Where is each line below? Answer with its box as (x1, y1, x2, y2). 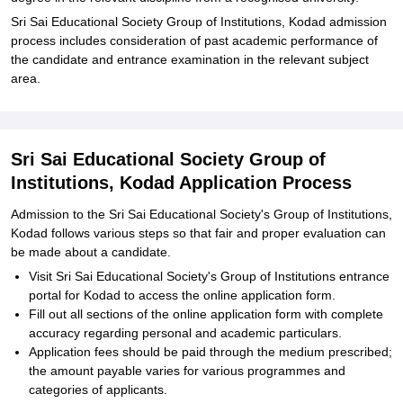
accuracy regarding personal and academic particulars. (29, 326, 342, 340)
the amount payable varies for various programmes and (29, 363, 345, 378)
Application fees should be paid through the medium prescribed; (29, 345, 392, 359)
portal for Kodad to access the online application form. (29, 288, 336, 302)
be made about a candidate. (11, 245, 171, 259)
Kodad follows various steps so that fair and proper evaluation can (11, 226, 386, 240)
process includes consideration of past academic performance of (11, 33, 378, 48)
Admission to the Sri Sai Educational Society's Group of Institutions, (11, 207, 392, 221)
